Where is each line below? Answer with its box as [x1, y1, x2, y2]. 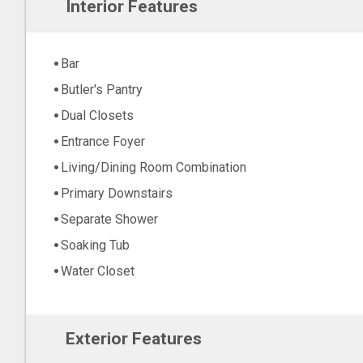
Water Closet [61, 263, 135, 280]
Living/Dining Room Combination [61, 160, 246, 176]
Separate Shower [61, 211, 158, 228]
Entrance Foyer [61, 134, 145, 150]
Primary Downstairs [61, 186, 173, 202]
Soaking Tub [61, 237, 130, 254]
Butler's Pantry [61, 82, 143, 98]
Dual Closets [61, 108, 134, 124]
